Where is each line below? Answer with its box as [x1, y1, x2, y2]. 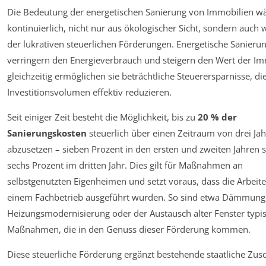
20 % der [198, 110, 237, 123]
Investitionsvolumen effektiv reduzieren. [7, 85, 172, 98]
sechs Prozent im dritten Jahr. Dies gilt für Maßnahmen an [7, 159, 243, 171]
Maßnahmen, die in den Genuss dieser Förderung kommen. [7, 223, 251, 235]
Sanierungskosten [7, 126, 87, 139]
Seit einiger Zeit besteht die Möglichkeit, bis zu [7, 110, 198, 123]
